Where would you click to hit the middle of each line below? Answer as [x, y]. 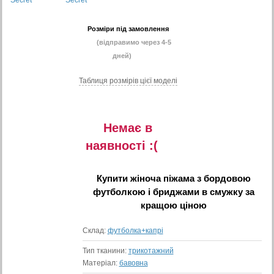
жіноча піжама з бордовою [190, 178]
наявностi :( [122, 146]
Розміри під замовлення [128, 29]
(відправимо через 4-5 [134, 42]
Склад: [95, 231]
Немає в [128, 128]
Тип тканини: [105, 251]
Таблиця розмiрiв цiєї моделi [128, 81]
